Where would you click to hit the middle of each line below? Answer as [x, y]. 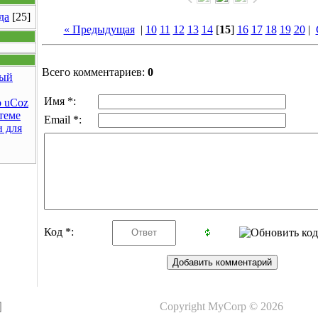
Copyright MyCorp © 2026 [221, 306]
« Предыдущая [99, 29]
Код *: [59, 232]
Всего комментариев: [95, 72]
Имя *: [60, 101]
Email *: [63, 120]
